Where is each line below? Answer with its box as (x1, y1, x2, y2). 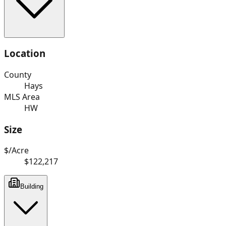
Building (20, 183, 43, 191)
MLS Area (4, 91, 40, 102)
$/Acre (4, 145, 29, 156)
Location (4, 47, 45, 60)
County (4, 69, 31, 80)
